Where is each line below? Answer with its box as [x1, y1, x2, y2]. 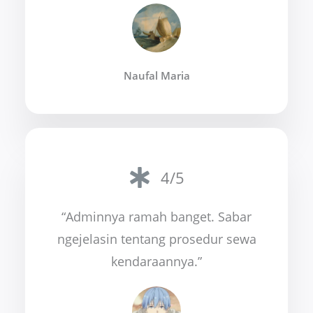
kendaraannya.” [111, 253, 202, 270]
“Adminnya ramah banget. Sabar [61, 208, 252, 226]
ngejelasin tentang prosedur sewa [57, 231, 256, 248]
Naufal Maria [123, 68, 190, 82]
